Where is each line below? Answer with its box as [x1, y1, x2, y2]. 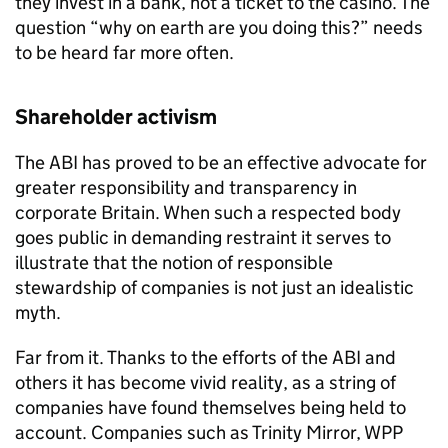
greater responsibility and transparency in [15, 176, 357, 199]
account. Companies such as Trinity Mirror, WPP [15, 421, 403, 444]
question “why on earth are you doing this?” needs [15, 16, 423, 39]
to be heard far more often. [15, 41, 234, 64]
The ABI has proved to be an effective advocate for [15, 151, 427, 174]
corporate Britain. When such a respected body [15, 201, 401, 224]
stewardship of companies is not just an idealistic [15, 276, 414, 299]
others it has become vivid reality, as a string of [15, 371, 396, 394]
